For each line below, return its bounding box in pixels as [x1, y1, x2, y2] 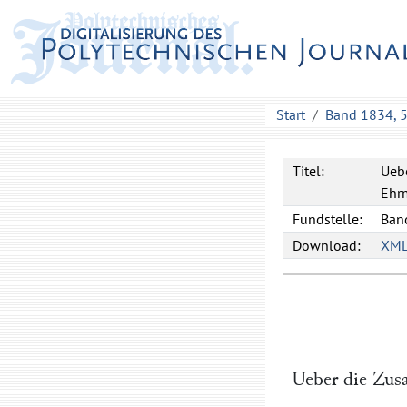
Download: [293, 236, 361, 254]
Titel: [293, 162, 324, 180]
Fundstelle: [293, 210, 362, 228]
